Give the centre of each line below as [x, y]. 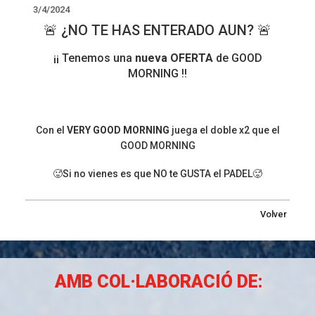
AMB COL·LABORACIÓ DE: [159, 282]
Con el [51, 130]
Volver [274, 214]
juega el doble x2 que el [224, 130]
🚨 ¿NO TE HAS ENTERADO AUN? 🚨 [157, 31]
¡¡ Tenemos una [94, 58]
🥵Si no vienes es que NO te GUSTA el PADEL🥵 [157, 174]
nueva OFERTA [175, 58]
